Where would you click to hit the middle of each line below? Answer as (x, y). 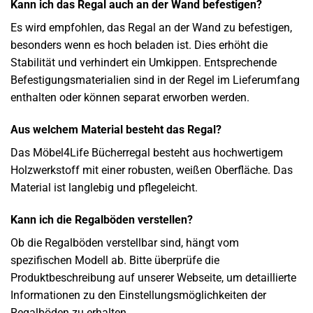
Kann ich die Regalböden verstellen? (102, 220)
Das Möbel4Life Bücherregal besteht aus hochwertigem (147, 153)
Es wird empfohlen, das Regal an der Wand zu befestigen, (151, 28)
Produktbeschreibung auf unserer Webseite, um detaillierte (153, 278)
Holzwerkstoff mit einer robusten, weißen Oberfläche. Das (152, 170)
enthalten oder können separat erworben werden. (130, 98)
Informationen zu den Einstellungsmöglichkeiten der (138, 296)
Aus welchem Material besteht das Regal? (116, 130)
